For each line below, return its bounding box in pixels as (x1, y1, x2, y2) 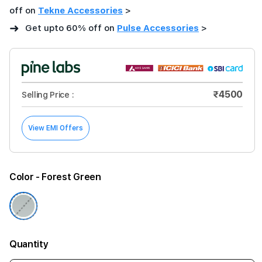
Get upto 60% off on (23, 23, 117, 33)
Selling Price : (22, 90, 74, 99)
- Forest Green (36, 171, 101, 182)
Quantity (9, 239, 49, 250)
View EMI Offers (28, 124, 83, 132)
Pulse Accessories (117, 23, 199, 33)
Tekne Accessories (38, 5, 123, 16)
